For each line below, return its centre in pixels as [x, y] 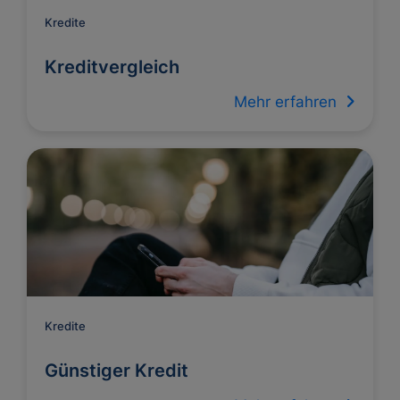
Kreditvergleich [112, 67]
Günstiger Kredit [117, 371]
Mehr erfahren [290, 102]
